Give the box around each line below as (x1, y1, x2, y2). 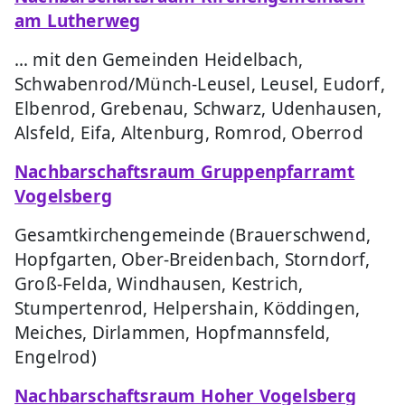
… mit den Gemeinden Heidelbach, (14, 47, 303, 71)
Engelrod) (14, 344, 97, 369)
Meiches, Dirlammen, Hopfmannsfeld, (14, 320, 331, 344)
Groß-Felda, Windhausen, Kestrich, (14, 271, 304, 296)
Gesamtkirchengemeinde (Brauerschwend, (14, 222, 372, 247)
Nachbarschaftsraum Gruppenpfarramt (14, 159, 355, 184)
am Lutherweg (14, 8, 141, 33)
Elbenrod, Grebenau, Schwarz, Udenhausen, (14, 96, 382, 120)
